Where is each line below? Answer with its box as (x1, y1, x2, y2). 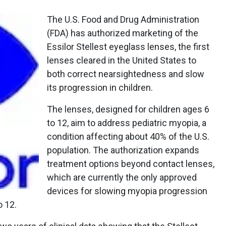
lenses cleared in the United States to (47, 55, 196, 66)
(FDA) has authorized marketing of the (47, 28, 198, 38)
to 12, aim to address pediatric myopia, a (47, 118, 206, 128)
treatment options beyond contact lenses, (47, 158, 214, 169)
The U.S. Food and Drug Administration (47, 14, 199, 25)
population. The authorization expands (47, 145, 199, 155)
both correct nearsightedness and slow (47, 69, 204, 79)
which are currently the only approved (47, 172, 197, 183)
